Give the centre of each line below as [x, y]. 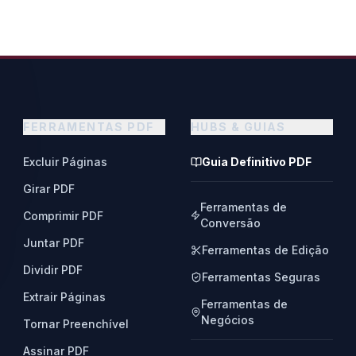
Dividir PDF [53, 270]
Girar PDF [49, 189]
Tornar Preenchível [76, 324]
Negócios [227, 320]
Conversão [231, 223]
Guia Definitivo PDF [256, 162]
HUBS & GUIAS [238, 127]
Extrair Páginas [65, 297]
